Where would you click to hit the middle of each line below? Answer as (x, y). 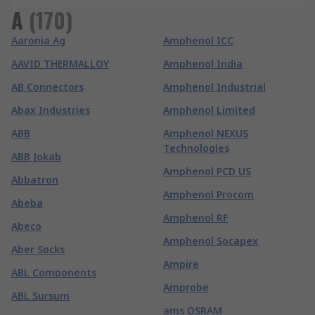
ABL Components (54, 272)
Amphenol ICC (198, 40)
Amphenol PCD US (207, 171)
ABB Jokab (36, 156)
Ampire (181, 264)
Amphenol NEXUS (206, 133)
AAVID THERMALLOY (60, 64)
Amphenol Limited (209, 110)
